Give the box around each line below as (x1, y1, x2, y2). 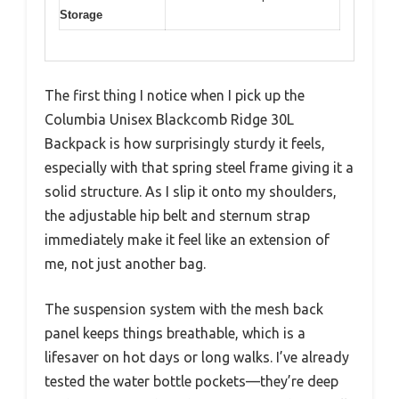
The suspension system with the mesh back (45, 301, 323, 318)
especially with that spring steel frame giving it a (45, 159, 354, 176)
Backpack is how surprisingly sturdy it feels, (45, 135, 325, 152)
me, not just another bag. (45, 256, 206, 273)
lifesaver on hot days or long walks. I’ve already (45, 349, 349, 366)
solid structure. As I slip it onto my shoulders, (45, 183, 337, 200)
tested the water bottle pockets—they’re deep (45, 373, 338, 390)
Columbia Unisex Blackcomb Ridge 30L (45, 111, 294, 128)
